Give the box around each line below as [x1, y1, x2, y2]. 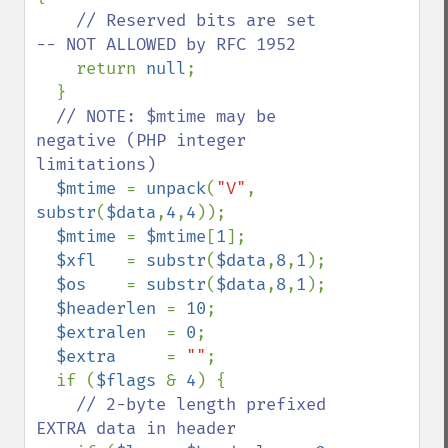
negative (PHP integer [36, 130, 246, 151]
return [76, 58, 146, 79]
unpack [146, 178, 206, 199]
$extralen [56, 322, 166, 343]
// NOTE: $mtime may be [56, 106, 276, 127]
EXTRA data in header [36, 418, 236, 439]
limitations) [36, 154, 156, 175]
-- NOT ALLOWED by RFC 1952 [36, 34, 296, 55]
